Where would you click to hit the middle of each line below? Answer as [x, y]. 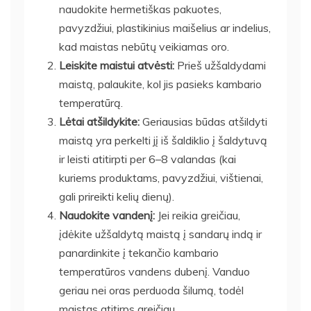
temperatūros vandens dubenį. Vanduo [154, 271]
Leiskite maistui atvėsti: [117, 65]
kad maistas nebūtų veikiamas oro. [144, 46]
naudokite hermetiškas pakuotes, [140, 9]
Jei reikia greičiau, [197, 215]
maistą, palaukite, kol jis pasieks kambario [160, 84]
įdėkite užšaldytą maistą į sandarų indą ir [160, 234]
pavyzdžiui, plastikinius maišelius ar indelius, [165, 27]
